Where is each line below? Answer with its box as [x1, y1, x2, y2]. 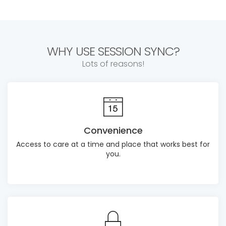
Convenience [83, 124, 143, 137]
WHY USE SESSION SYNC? [46, 42, 180, 60]
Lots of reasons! [82, 58, 144, 70]
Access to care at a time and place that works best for [16, 139, 210, 149]
